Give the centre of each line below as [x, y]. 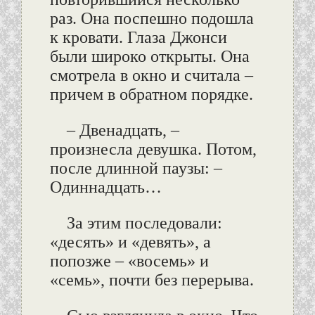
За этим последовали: [144, 223]
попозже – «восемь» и [129, 261]
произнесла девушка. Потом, [153, 149]
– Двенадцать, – [123, 130]
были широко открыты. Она [149, 57]
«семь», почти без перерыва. [152, 280]
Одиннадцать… [105, 187]
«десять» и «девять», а [130, 242]
